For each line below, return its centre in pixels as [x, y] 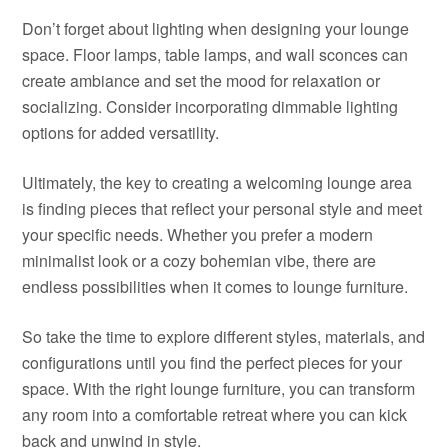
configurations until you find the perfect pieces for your [212, 362]
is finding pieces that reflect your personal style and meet [222, 208]
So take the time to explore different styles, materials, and [224, 336]
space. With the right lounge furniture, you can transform [219, 388]
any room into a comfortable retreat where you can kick [215, 414]
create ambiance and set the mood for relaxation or [201, 80]
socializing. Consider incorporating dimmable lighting [210, 106]
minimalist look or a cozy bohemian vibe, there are [199, 260]
